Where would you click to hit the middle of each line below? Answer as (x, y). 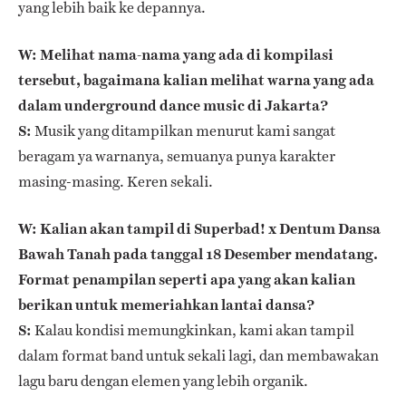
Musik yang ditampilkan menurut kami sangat (184, 130)
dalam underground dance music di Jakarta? (173, 105)
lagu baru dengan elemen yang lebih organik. (163, 381)
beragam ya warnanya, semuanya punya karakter (177, 156)
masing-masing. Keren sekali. (116, 181)
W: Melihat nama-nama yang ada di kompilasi (176, 54)
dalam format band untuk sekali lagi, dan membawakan (198, 355)
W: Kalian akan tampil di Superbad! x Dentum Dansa (199, 228)
